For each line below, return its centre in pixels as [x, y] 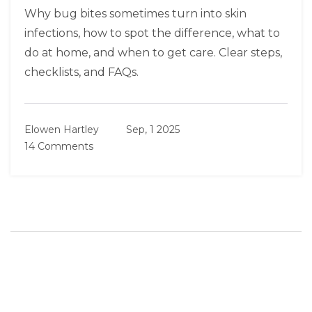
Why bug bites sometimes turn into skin [135, 14]
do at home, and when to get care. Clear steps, [153, 53]
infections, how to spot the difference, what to [152, 33]
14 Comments [59, 147]
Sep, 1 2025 [153, 130]
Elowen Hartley [62, 130]
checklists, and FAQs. [81, 72]
